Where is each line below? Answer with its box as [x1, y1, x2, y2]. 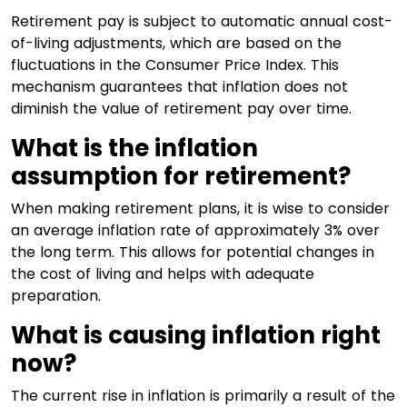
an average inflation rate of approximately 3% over [11, 219, 380, 241]
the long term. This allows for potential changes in [11, 241, 374, 263]
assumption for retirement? [11, 159, 351, 193]
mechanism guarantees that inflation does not [11, 75, 348, 97]
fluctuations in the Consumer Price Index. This [11, 54, 339, 75]
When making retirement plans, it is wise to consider [11, 197, 390, 219]
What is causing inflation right [11, 318, 381, 352]
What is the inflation [11, 131, 258, 164]
